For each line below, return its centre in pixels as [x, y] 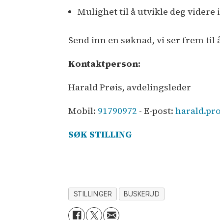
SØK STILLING [100, 134]
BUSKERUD [142, 194]
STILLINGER [93, 194]
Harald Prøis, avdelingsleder [130, 87]
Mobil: [83, 110]
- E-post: [156, 110]
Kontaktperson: [105, 63]
